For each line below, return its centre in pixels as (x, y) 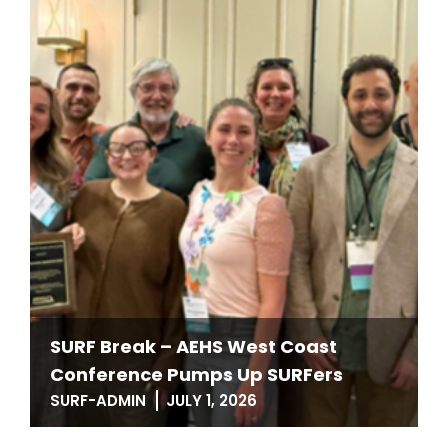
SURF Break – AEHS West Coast (193, 346)
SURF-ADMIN (98, 400)
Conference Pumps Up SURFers (196, 374)
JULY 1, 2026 (211, 400)
